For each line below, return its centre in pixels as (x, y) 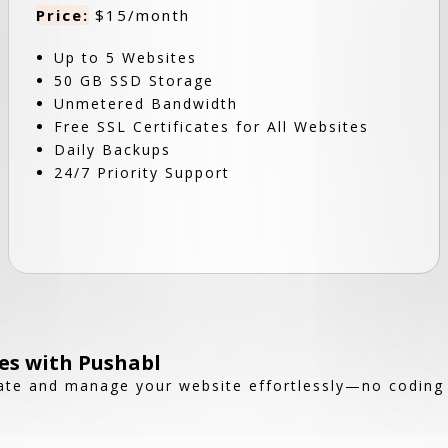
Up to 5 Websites (126, 57)
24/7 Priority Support (142, 172)
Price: (63, 15)
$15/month (140, 15)
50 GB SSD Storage (134, 80)
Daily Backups (113, 149)
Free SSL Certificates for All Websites (212, 126)
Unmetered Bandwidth (146, 103)
